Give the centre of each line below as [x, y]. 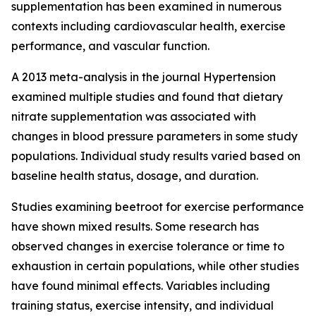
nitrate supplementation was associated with [134, 116]
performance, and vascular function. [110, 46]
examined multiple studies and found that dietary [147, 97]
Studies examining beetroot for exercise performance [158, 207]
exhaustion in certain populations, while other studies [155, 266]
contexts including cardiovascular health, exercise [148, 26]
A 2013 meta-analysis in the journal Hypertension [144, 77]
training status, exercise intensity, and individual [142, 305]
